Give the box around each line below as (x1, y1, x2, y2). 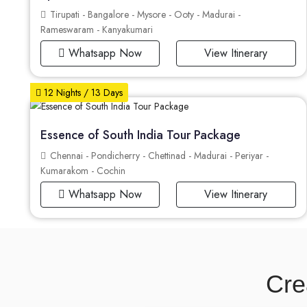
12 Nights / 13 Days (41, 86, 123, 100)
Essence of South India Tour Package (40, 126, 241, 145)
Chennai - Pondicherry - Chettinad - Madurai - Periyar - (47, 149, 269, 163)
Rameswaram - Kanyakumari (40, 23, 153, 37)
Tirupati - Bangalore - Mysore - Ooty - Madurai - (47, 8, 241, 22)
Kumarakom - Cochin (40, 164, 125, 178)
